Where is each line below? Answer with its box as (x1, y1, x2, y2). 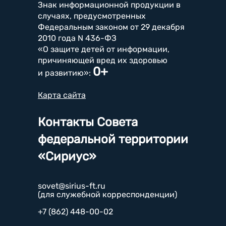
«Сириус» (38, 149, 96, 163)
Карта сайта (38, 90, 86, 100)
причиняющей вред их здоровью (38, 55, 167, 65)
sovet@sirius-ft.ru (38, 181, 105, 191)
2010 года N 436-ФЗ (38, 33, 117, 43)
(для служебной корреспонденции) (38, 189, 177, 199)
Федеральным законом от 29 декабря (38, 22, 185, 32)
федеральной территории (38, 132, 188, 146)
